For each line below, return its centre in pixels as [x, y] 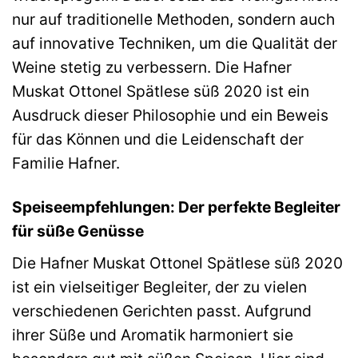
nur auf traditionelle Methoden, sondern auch [173, 19]
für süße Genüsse [78, 231]
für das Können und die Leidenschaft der [158, 139]
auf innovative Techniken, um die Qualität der [175, 43]
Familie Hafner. [66, 163]
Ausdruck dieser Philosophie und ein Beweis [170, 115]
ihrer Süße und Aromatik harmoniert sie [153, 334]
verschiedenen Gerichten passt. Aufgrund [162, 310]
